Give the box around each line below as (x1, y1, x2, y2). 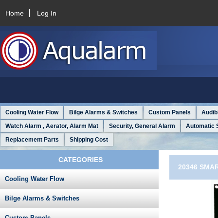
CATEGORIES (58, 156, 103, 164)
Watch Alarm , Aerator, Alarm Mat (5, 123, 98, 130)
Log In (37, 9, 57, 17)
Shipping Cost (70, 136, 108, 144)
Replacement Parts (5, 136, 59, 144)
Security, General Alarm (109, 123, 175, 130)
